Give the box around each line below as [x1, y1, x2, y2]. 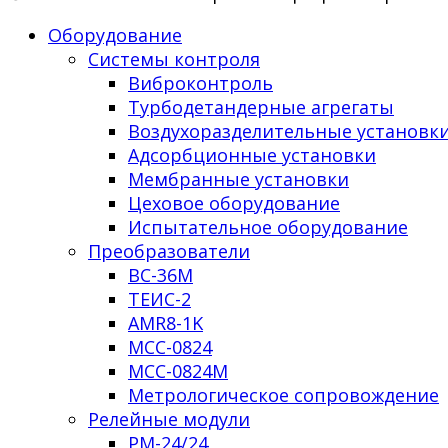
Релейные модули [88, 406, 250, 431]
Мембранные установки [128, 166, 349, 191]
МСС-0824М [128, 358, 228, 383]
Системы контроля [88, 46, 260, 71]
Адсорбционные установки [128, 142, 376, 167]
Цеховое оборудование [128, 190, 340, 215]
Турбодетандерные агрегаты [128, 94, 394, 119]
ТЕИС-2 [128, 286, 191, 311]
